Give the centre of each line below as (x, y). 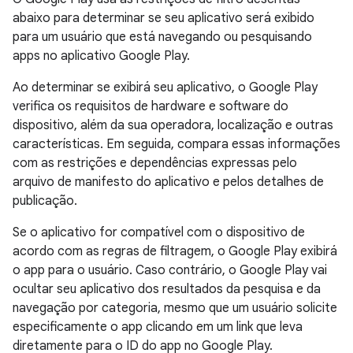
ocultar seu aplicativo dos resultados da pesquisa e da (167, 289)
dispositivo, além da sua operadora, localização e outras (173, 125)
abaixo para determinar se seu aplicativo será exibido (163, 18)
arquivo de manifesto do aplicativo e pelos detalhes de (168, 182)
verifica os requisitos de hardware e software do (150, 106)
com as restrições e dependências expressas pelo (155, 163)
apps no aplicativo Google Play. (101, 56)
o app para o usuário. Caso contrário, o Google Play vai (170, 270)
